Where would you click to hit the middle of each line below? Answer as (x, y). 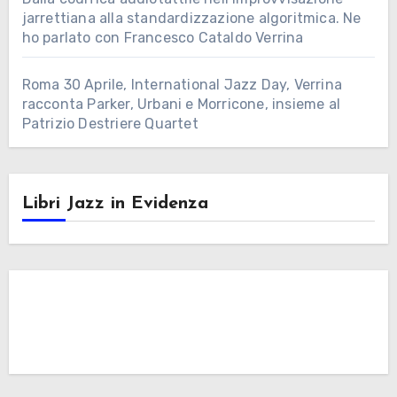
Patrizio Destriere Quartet (110, 124)
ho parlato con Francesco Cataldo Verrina (163, 38)
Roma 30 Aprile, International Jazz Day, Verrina (182, 85)
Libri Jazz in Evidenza (115, 204)
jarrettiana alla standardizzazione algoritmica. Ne (191, 19)
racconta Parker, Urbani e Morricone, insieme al (181, 105)
